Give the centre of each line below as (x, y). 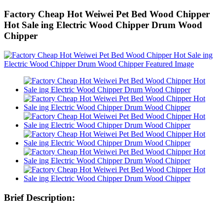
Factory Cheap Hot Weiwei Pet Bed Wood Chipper (107, 14)
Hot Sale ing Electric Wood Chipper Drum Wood (103, 25)
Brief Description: (39, 197)
